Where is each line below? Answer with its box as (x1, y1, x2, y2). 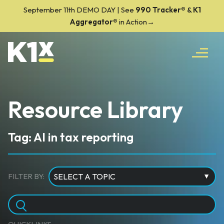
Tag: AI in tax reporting (8, 129, 133, 144)
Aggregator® (69, 17, 117, 26)
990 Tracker (135, 5, 181, 14)
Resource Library (8, 95, 183, 124)
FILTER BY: (8, 171, 44, 181)
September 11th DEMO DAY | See (23, 5, 135, 14)
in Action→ (119, 17, 154, 26)
